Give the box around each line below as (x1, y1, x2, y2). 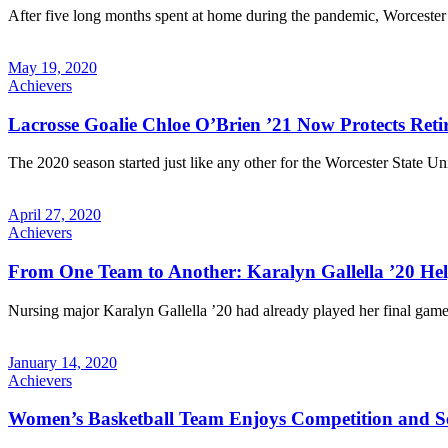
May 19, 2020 (8, 58, 97, 76)
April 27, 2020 (8, 206, 101, 224)
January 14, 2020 (8, 353, 117, 371)
